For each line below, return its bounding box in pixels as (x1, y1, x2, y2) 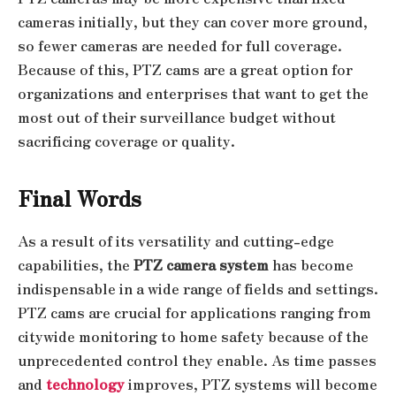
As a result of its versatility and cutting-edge (18, 230, 334, 251)
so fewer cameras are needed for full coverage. (18, 35, 342, 57)
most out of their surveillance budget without (18, 107, 336, 128)
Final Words (18, 181, 141, 213)
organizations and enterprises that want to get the (18, 83, 369, 104)
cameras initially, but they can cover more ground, (18, 11, 368, 33)
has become (269, 254, 354, 275)
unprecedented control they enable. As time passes (18, 349, 377, 370)
